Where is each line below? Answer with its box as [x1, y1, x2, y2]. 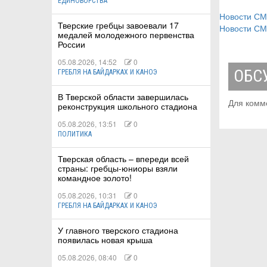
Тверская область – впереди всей [58, 153, 189, 165]
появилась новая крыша [58, 234, 153, 246]
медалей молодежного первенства [58, 29, 194, 41]
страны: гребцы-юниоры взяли [58, 162, 178, 175]
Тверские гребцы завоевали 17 [58, 19, 179, 32]
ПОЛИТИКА [58, 130, 92, 139]
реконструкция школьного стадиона [58, 100, 197, 113]
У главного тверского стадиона [58, 224, 178, 237]
